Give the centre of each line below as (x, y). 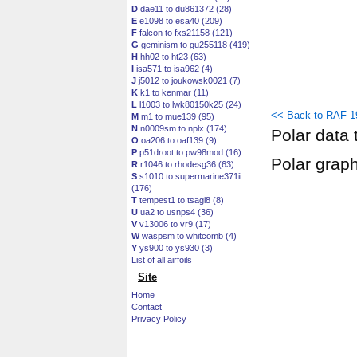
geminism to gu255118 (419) (194, 45)
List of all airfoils (162, 260)
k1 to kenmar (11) (173, 92)
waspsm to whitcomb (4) (188, 236)
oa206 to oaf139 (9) (178, 140)
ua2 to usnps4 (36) (176, 212)
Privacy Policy (159, 319)
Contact (147, 307)
